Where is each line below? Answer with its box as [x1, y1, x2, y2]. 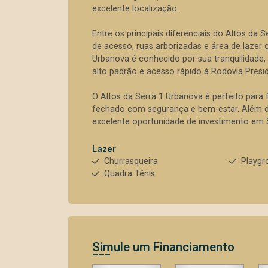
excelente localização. [92, 4, 179, 14]
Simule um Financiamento [92, 240, 234, 254]
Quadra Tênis [104, 169, 155, 179]
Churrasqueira [104, 156, 158, 166]
